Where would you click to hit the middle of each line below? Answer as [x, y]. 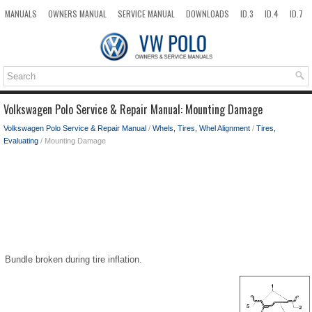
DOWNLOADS [208, 14]
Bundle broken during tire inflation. [73, 259]
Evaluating [21, 140]
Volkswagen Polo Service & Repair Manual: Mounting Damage [133, 109]
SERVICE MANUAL [146, 14]
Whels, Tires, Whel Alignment [201, 128]
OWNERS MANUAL [77, 14]
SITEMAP [76, 29]
